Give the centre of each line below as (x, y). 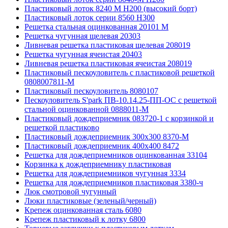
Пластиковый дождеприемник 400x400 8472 (102, 146)
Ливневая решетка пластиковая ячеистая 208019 (108, 64)
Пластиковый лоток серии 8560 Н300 (90, 18)
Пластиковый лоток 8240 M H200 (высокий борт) (111, 9)
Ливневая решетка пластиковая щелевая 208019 (107, 45)
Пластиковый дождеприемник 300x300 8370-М (107, 137)
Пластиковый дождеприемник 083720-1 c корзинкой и (119, 119)
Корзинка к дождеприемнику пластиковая (98, 164)
